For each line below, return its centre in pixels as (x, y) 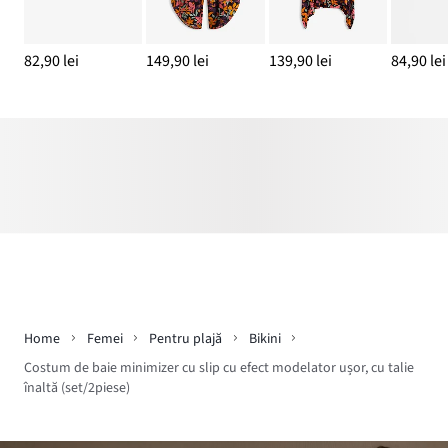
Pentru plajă (185, 338)
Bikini (264, 338)
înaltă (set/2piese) (77, 387)
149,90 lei (178, 60)
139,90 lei (300, 60)
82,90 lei (51, 60)
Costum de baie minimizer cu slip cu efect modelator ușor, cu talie (219, 367)
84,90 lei (418, 60)
